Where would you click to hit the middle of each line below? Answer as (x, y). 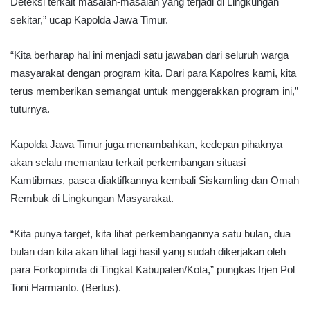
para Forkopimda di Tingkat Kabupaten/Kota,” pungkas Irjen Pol (153, 270)
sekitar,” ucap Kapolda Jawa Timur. (89, 20)
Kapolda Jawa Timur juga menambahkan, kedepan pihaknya (146, 145)
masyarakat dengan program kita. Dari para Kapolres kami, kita (153, 73)
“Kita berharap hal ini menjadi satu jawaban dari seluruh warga (149, 55)
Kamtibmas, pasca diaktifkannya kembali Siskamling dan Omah (155, 181)
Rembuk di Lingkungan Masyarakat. (92, 199)
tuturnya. (30, 109)
